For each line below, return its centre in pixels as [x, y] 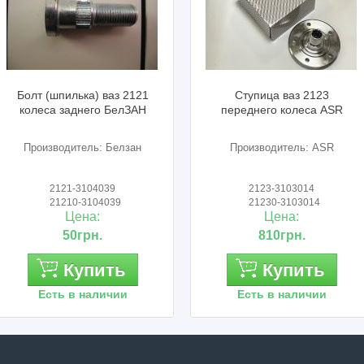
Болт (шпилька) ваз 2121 [74, 95]
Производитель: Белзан [73, 147]
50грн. [73, 235]
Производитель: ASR [273, 147]
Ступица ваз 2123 [273, 95]
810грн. [273, 235]
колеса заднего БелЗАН [74, 110]
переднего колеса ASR [273, 110]
